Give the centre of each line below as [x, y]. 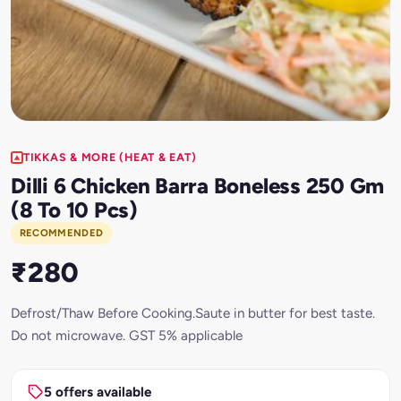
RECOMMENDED [61, 233]
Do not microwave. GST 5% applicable [127, 335]
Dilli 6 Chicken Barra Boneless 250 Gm [198, 185]
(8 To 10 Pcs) [74, 209]
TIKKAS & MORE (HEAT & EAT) [110, 157]
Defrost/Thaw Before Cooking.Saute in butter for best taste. [193, 313]
